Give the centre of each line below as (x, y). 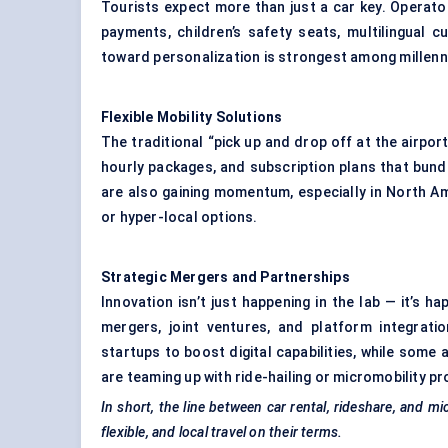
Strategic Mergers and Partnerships (225, 277)
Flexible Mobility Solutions (192, 117)
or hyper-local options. (179, 217)
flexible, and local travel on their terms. (222, 432)
